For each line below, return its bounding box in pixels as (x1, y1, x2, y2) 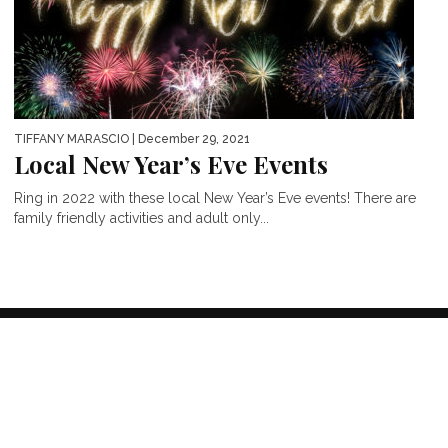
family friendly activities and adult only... (14, 209, 269, 226)
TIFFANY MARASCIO (14, 131, 129, 146)
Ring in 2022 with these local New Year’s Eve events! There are (14, 189, 416, 206)
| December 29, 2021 (129, 131, 250, 146)
